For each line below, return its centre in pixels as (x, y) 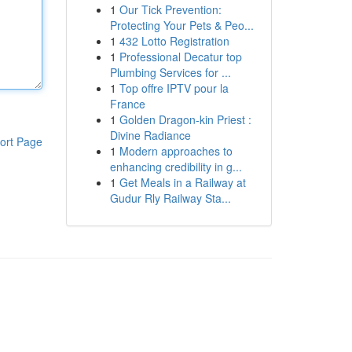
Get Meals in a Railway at (182, 182)
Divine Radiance (150, 135)
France (127, 104)
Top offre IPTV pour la (174, 88)
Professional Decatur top (180, 57)
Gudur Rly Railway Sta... (170, 198)
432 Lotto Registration (174, 41)
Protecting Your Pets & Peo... (181, 25)
